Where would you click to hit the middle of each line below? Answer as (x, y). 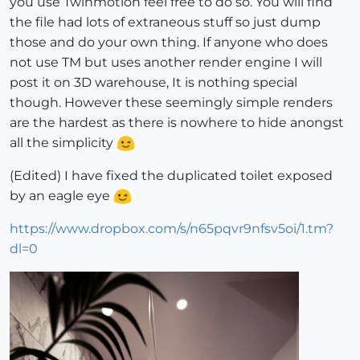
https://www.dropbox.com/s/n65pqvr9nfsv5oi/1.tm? (172, 228)
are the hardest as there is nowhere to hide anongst (177, 122)
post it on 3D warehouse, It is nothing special (153, 82)
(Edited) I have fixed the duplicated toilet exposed (171, 175)
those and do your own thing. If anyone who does (169, 42)
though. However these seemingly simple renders (171, 102)
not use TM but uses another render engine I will (166, 62)
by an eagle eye (61, 195)
